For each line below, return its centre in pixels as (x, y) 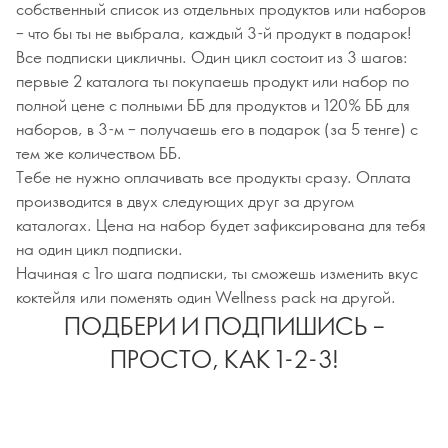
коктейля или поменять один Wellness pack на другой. (206, 296)
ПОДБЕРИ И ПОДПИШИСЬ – (224, 325)
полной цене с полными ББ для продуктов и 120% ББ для (213, 104)
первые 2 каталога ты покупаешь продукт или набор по (212, 80)
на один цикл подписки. (99, 248)
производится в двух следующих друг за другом (185, 200)
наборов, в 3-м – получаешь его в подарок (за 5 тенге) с (217, 128)
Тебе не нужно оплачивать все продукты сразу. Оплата (213, 176)
